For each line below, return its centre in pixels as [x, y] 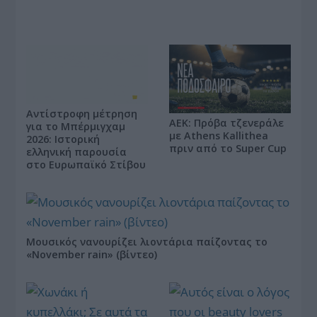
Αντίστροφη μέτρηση [82, 113]
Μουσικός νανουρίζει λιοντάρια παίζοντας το [147, 241]
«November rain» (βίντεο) [92, 254]
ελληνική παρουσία [77, 151]
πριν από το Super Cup [228, 148]
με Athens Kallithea [219, 135]
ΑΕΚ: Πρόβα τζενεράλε [226, 122]
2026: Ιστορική [63, 139]
